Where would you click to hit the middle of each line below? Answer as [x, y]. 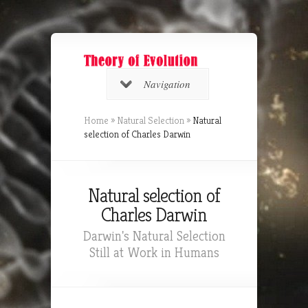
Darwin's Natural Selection [154, 236]
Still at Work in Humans [154, 253]
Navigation [167, 84]
